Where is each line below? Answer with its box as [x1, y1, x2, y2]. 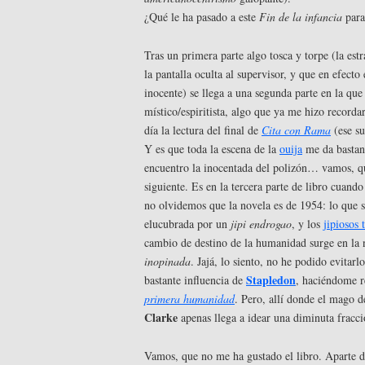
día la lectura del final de [144, 122, 262, 139]
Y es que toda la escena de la [144, 141, 279, 157]
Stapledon [246, 271, 296, 289]
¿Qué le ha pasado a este [144, 9, 259, 25]
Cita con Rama [262, 122, 331, 139]
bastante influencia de [144, 272, 246, 288]
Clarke [144, 309, 178, 327]
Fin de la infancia [259, 9, 342, 25]
